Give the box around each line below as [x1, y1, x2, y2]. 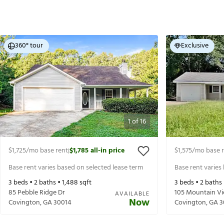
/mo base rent [26, 145, 68, 157]
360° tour [15, 40, 43, 52]
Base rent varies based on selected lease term [8, 161, 143, 173]
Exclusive [181, 40, 208, 52]
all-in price [90, 145, 124, 157]
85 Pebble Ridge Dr [8, 187, 65, 199]
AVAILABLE [115, 189, 149, 199]
